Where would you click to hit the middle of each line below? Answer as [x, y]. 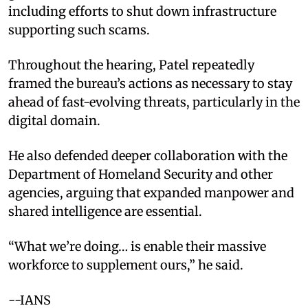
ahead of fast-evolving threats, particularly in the [154, 102]
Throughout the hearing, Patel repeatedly [131, 65]
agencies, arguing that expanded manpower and [151, 192]
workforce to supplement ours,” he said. [126, 265]
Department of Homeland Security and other [141, 174]
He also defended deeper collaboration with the [148, 155]
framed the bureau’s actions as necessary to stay [150, 83]
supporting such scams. [79, 30]
